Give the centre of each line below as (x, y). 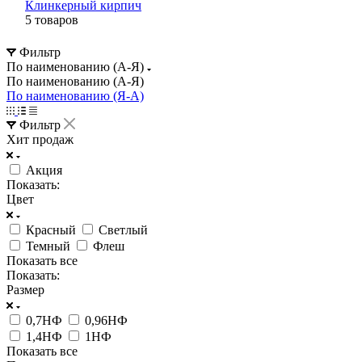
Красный (51, 229)
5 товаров (52, 19)
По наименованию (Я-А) (75, 95)
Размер (25, 289)
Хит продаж (40, 139)
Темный (48, 246)
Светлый (123, 229)
